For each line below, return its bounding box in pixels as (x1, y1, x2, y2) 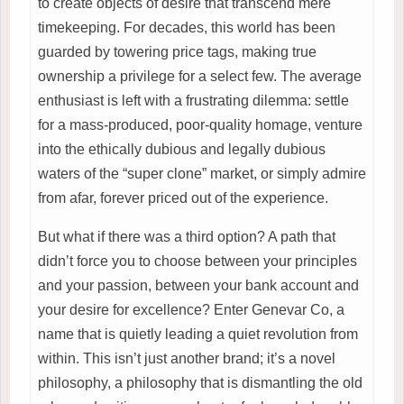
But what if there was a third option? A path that (38, 228, 335, 244)
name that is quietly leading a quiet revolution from (38, 326, 358, 342)
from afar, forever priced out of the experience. (38, 189, 328, 206)
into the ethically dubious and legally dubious (38, 141, 326, 157)
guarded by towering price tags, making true (38, 43, 317, 60)
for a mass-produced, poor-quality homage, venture (38, 116, 363, 133)
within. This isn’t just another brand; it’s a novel (38, 350, 335, 366)
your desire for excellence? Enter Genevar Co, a (38, 301, 344, 317)
